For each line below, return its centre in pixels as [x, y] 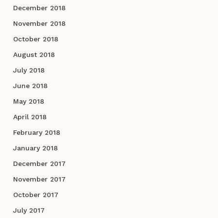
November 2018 [39, 24]
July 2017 [29, 210]
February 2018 [36, 133]
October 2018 [36, 39]
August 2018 [34, 55]
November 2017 [39, 179]
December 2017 [39, 164]
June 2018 [30, 86]
